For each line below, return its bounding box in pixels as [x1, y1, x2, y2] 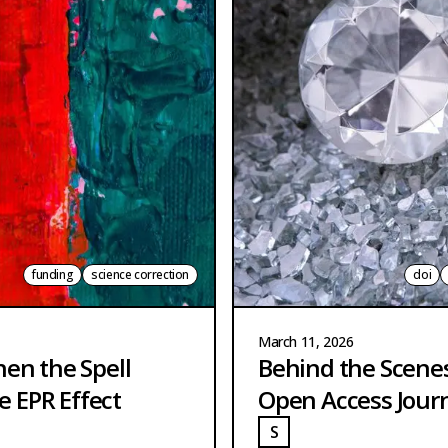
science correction [91, 265, 189, 283]
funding [31, 265, 74, 283]
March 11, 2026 [258, 331, 354, 351]
